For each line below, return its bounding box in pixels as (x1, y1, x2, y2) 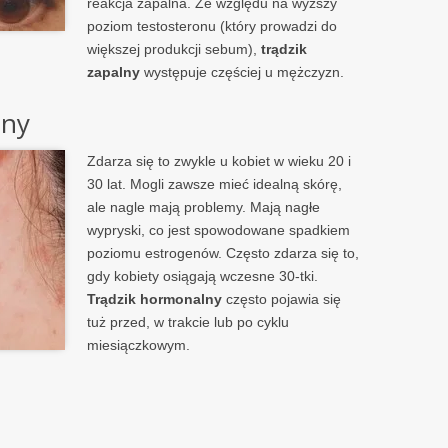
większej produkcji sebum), (87, 41, 262, 58)
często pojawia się (222, 291, 342, 308)
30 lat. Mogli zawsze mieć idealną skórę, (87, 176, 343, 193)
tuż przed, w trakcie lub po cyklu (87, 314, 290, 331)
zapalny (87, 64, 141, 81)
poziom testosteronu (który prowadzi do (87, 18, 338, 35)
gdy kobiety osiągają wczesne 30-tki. (87, 268, 319, 285)
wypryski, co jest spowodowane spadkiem (87, 222, 351, 239)
